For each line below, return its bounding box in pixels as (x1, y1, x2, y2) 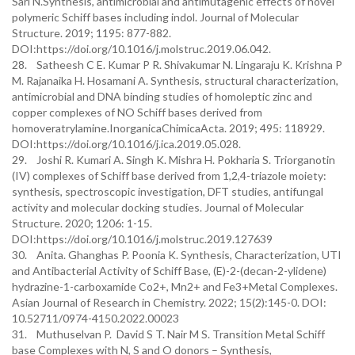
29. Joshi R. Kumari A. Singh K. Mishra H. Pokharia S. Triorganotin (12, 153, 335, 166)
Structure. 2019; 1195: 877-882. (12, 26, 171, 40)
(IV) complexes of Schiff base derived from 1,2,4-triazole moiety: (12, 169, 326, 182)
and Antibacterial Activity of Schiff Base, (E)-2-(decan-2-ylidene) (12, 264, 326, 277)
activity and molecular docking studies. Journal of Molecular (12, 200, 303, 214)
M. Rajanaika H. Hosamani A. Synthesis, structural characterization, (12, 74, 338, 87)
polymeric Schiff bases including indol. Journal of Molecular (12, 10, 299, 24)
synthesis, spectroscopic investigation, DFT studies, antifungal (12, 185, 323, 198)
